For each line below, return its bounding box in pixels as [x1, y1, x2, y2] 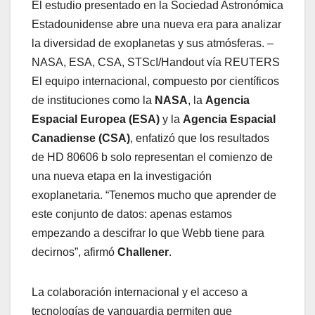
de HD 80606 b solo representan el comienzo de [32, 150, 273, 163]
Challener [117, 245, 169, 258]
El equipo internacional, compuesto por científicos [32, 75, 279, 87]
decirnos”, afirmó [32, 245, 117, 258]
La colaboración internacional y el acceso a [32, 285, 247, 298]
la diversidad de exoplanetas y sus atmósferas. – [32, 37, 274, 49]
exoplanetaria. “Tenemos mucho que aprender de [32, 188, 276, 201]
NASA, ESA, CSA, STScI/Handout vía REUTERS [32, 56, 280, 68]
